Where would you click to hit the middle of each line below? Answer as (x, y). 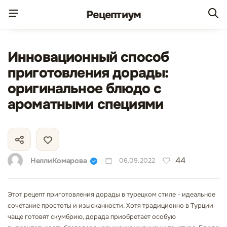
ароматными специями (86, 104)
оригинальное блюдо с (85, 89)
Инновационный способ (88, 57)
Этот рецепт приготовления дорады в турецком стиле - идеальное (111, 195)
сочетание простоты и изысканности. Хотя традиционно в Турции (110, 206)
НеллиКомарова (59, 160)
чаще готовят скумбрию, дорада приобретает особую (92, 217)
